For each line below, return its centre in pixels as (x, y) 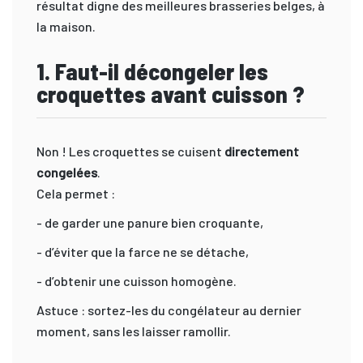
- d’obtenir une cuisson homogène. (137, 280)
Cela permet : (76, 193)
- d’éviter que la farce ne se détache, (143, 251)
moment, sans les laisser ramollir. (134, 331)
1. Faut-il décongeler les (152, 70)
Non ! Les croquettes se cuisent (130, 151)
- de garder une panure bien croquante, (150, 222)
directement (262, 151)
